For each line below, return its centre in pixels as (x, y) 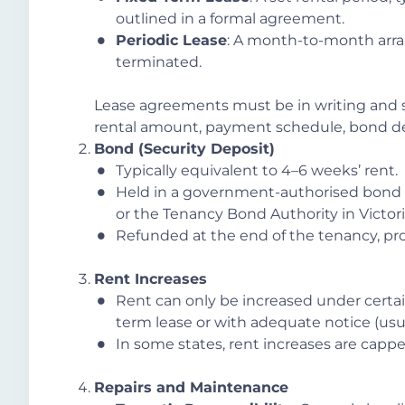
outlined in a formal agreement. (230, 19)
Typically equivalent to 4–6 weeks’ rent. (257, 171)
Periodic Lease (171, 41)
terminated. (159, 62)
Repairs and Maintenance (191, 388)
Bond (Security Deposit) (184, 149)
